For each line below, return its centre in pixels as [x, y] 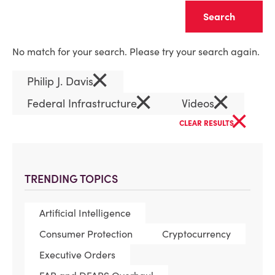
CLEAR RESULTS [207, 123]
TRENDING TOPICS [71, 179]
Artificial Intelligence [85, 213]
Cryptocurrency [196, 234]
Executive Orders [77, 255]
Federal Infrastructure [83, 103]
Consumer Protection [86, 234]
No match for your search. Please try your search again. [136, 52]
